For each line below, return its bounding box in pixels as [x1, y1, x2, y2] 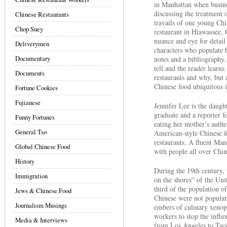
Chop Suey [15, 24, 43, 33]
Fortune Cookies [15, 83, 58, 92]
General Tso [15, 127, 47, 136]
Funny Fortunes [15, 112, 55, 122]
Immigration [15, 171, 48, 180]
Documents [15, 68, 45, 78]
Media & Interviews [15, 215, 67, 224]
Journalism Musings [15, 201, 67, 210]
